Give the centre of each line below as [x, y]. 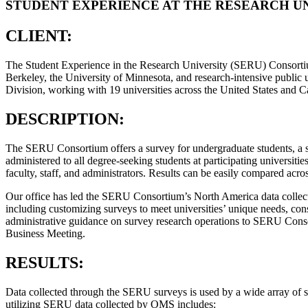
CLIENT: [39, 35]
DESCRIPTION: [65, 119]
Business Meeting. [45, 233]
